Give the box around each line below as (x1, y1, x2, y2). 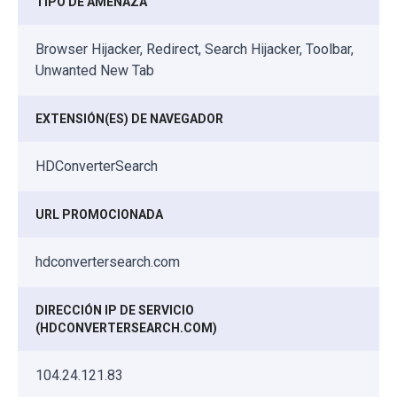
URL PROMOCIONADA (35, 206, 163, 222)
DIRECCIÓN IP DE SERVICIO (35, 302, 194, 317)
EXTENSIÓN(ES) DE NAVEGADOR (35, 111, 223, 126)
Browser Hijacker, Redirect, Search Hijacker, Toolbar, (35, 40, 354, 58)
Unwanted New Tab (35, 61, 154, 79)
